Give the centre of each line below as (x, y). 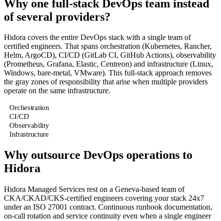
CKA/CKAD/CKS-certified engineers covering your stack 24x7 (104, 198)
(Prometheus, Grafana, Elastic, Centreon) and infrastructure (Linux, (109, 64)
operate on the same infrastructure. (57, 91)
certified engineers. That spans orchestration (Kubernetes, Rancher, (108, 46)
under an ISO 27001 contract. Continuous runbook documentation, (108, 207)
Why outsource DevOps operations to (98, 155)
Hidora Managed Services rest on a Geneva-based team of (94, 189)
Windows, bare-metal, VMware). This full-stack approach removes (108, 73)
